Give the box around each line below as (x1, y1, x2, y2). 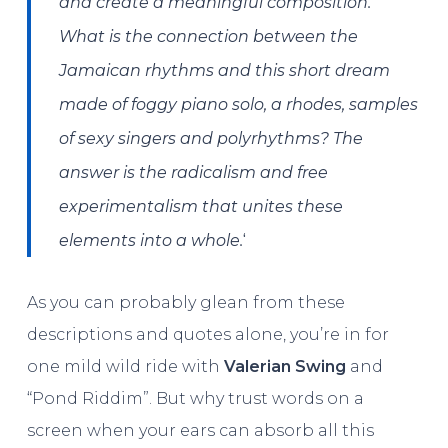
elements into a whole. (59, 230, 244, 250)
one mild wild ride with (26, 356, 224, 376)
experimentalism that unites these (59, 196, 344, 216)
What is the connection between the (59, 26, 359, 46)
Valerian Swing (223, 356, 346, 376)
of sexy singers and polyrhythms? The (59, 128, 364, 148)
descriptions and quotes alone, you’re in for (26, 324, 389, 344)
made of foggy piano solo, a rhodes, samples (59, 94, 419, 114)
